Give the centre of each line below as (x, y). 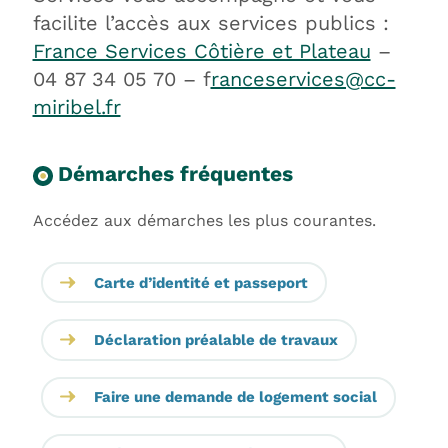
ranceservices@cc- (303, 79)
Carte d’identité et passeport (200, 282)
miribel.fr (76, 107)
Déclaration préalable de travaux (215, 339)
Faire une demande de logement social (235, 397)
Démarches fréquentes (175, 173)
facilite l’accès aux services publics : (210, 23)
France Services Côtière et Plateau (201, 51)
